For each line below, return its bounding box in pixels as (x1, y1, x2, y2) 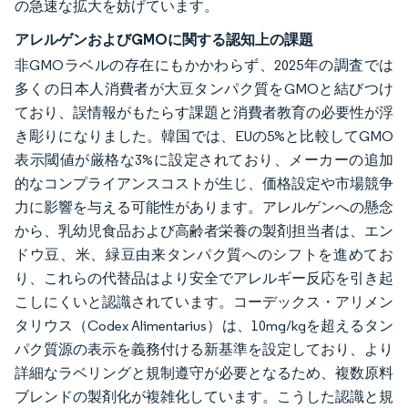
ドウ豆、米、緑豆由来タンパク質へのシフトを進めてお (15, 246, 393, 264)
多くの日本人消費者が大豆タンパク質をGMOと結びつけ (15, 80, 393, 98)
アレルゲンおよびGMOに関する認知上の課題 (15, 30, 313, 49)
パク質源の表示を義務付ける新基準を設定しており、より (15, 341, 393, 359)
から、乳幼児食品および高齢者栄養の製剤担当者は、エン (15, 222, 393, 240)
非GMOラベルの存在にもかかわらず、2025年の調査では (15, 56, 393, 75)
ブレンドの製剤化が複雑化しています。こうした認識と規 (15, 388, 393, 406)
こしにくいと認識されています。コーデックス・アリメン (15, 293, 393, 311)
